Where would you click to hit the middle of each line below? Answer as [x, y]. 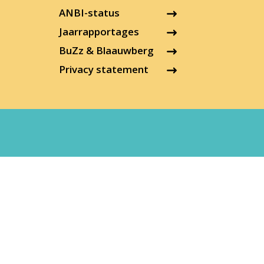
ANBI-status [89, 13]
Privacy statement [104, 70]
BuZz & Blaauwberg [106, 51]
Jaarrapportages [99, 32]
